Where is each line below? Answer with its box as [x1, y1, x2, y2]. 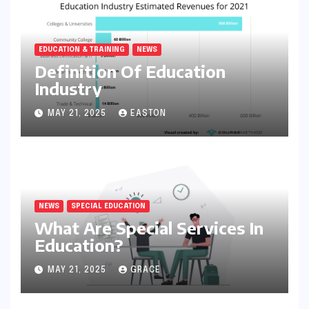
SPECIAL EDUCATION [71, 202, 146, 210]
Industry [34, 77, 102, 99]
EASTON [130, 109, 166, 118]
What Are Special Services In [34, 217, 263, 238]
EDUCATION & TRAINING [39, 46, 125, 53]
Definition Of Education [34, 60, 226, 81]
